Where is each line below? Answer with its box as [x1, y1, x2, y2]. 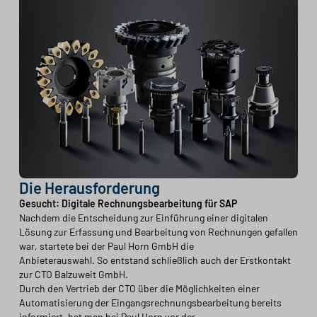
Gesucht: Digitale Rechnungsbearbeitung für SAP [18, 197, 237, 209]
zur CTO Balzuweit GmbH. [18, 268, 128, 280]
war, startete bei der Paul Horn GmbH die [18, 240, 194, 252]
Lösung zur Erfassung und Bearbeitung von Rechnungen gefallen [18, 226, 298, 238]
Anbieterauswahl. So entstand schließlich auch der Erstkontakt [18, 254, 291, 266]
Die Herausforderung [18, 178, 160, 197]
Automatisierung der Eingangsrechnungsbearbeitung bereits [18, 296, 282, 309]
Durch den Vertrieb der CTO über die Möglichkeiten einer [18, 282, 260, 294]
